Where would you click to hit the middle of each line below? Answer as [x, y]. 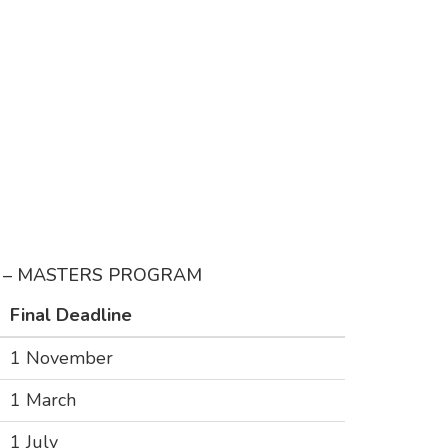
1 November [62, 358]
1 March [43, 400]
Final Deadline [71, 315]
